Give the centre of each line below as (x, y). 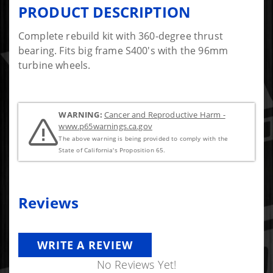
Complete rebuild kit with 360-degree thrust (121, 36)
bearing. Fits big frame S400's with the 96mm (123, 50)
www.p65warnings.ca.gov (105, 126)
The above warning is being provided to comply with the (144, 138)
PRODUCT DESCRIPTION (105, 12)
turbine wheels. (55, 65)
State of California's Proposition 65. (112, 150)
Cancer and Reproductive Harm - (165, 114)
